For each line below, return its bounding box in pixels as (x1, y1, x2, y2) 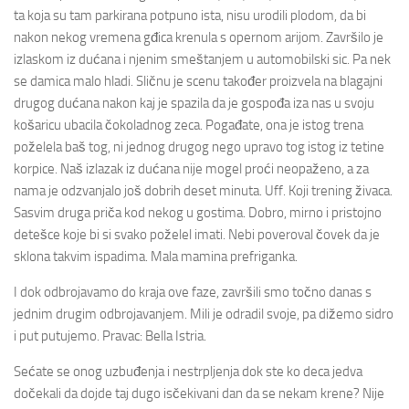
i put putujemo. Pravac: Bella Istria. (14, 328, 206, 344)
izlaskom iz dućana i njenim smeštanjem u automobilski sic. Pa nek (14, 51, 391, 68)
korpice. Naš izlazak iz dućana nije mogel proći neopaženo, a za (14, 161, 369, 177)
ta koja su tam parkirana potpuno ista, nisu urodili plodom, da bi (14, 7, 366, 24)
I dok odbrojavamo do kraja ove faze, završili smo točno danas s (14, 284, 372, 300)
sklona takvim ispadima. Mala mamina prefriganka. (14, 248, 298, 265)
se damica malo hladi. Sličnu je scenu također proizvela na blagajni (14, 73, 383, 89)
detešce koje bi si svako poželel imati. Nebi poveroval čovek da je (14, 226, 380, 243)
